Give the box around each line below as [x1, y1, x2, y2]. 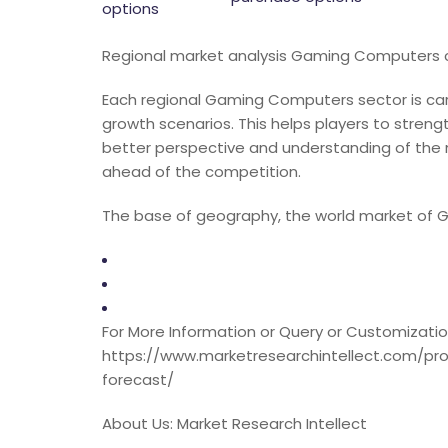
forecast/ [102, 368, 174, 390]
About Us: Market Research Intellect [102, 412, 367, 434]
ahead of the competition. [102, 160, 301, 182]
